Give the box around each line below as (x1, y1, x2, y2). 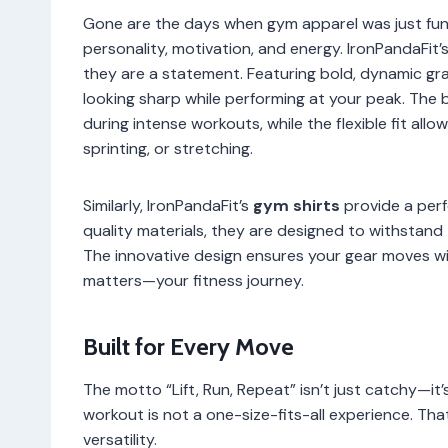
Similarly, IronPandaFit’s (83, 194, 253, 216)
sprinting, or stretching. (83, 137, 253, 159)
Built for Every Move (83, 331, 294, 361)
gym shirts (253, 194, 340, 216)
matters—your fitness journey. (83, 269, 304, 291)
